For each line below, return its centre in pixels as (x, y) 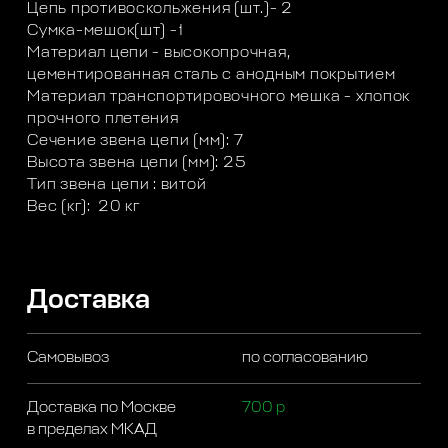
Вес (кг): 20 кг (83, 207)
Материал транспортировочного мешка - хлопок (219, 97)
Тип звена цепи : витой (117, 185)
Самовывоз (68, 358)
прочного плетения (103, 119)
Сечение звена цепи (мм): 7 (135, 141)
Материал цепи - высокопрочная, (159, 53)
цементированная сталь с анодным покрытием (211, 75)
